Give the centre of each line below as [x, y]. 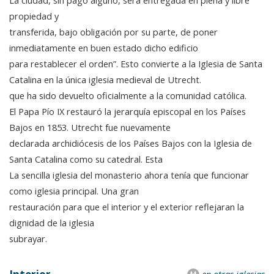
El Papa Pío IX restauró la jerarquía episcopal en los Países [128, 112]
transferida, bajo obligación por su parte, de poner [113, 32]
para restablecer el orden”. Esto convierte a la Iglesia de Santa [136, 64]
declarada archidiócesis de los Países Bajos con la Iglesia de [131, 143]
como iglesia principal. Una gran [74, 191]
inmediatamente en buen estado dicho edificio [104, 48]
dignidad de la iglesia [52, 223]
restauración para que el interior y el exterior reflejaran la [127, 207]
